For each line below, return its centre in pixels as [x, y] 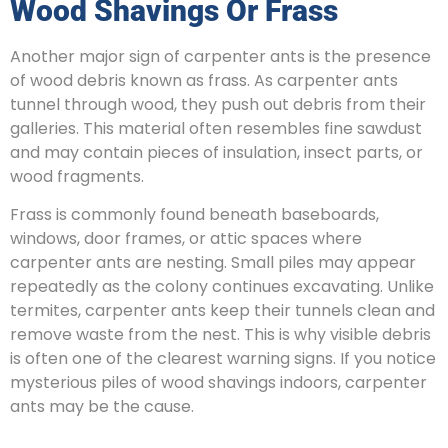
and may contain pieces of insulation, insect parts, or [216, 152]
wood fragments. [77, 176]
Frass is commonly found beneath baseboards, [194, 215]
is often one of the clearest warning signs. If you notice [223, 359]
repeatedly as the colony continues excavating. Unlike [222, 287]
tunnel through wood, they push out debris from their [218, 104]
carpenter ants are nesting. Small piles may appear [213, 263]
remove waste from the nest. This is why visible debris [220, 335]
